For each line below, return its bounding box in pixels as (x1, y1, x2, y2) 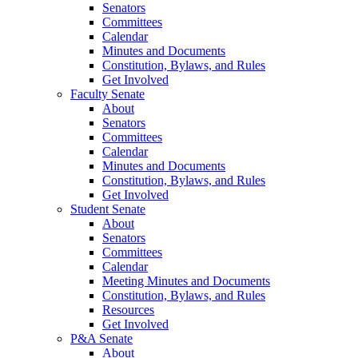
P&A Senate (70, 332, 133, 346)
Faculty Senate (70, 87, 145, 101)
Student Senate (70, 202, 145, 217)
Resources (102, 303, 154, 317)
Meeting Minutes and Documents (102, 274, 270, 288)
